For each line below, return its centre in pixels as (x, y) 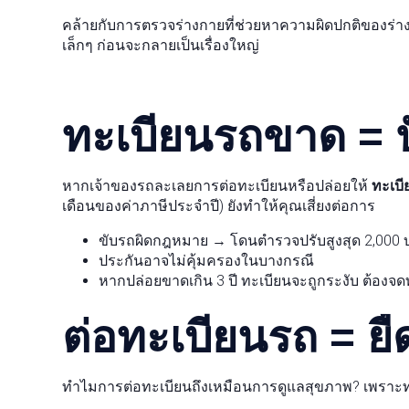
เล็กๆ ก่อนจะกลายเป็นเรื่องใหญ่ (160, 45)
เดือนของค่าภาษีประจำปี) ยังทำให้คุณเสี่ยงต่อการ (218, 206)
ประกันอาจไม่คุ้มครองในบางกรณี (206, 261)
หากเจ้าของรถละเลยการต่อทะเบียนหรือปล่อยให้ (216, 186)
